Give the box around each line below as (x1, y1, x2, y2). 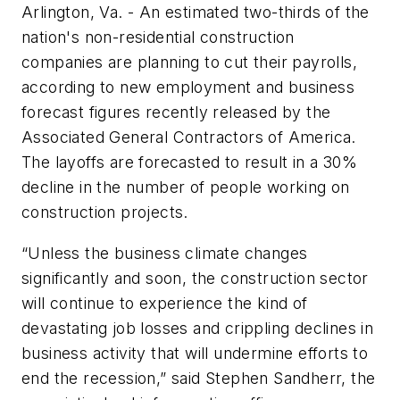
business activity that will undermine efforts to (21, 343, 369, 362)
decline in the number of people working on (21, 178, 350, 197)
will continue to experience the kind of (21, 293, 308, 312)
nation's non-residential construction (21, 28, 295, 47)
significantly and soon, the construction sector (21, 268, 369, 287)
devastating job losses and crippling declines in (21, 318, 374, 337)
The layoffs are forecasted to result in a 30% (21, 153, 357, 172)
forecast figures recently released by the (21, 103, 331, 122)
